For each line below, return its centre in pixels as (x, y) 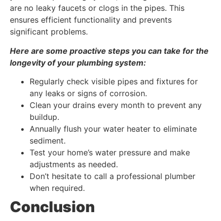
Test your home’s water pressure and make (110, 152)
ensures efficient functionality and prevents (91, 20)
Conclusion (54, 206)
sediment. (48, 140)
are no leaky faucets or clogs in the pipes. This (97, 8)
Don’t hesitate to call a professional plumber (112, 176)
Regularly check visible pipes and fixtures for (114, 81)
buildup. (44, 117)
